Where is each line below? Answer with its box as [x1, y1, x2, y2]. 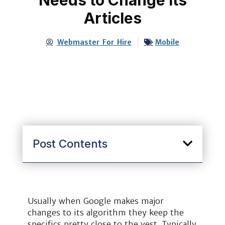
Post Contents [33, 137, 107, 150]
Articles [83, 9, 142, 27]
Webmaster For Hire [57, 37, 132, 47]
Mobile [155, 37, 179, 47]
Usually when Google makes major [28, 195, 164, 206]
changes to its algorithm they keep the [28, 207, 184, 217]
